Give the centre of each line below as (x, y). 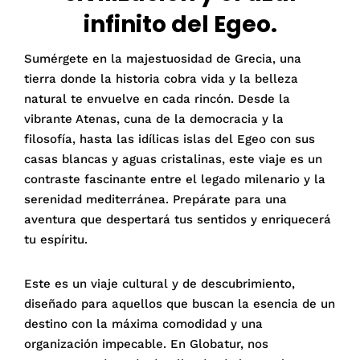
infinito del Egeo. (180, 25)
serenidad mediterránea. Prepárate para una (155, 199)
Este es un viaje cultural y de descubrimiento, (160, 283)
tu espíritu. (56, 239)
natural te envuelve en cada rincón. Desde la (157, 98)
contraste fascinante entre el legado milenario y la (175, 179)
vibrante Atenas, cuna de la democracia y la (154, 119)
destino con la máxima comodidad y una (143, 323)
